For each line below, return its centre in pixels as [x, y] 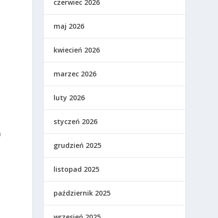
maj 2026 [69, 26]
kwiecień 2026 [77, 50]
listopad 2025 [77, 169]
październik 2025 [82, 193]
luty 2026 [69, 97]
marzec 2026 [75, 73]
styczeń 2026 [76, 121]
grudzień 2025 [78, 145]
